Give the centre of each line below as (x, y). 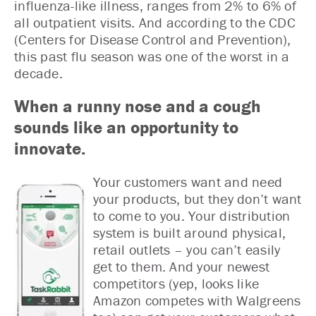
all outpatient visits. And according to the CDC (155, 22)
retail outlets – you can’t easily (187, 249)
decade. (38, 73)
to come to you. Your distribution (192, 215)
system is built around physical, (189, 232)
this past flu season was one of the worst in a (152, 56)
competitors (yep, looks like (176, 283)
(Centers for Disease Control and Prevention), (153, 39)
